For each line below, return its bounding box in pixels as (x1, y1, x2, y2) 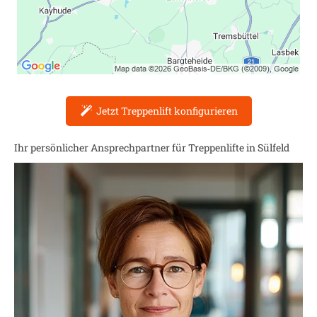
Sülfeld (258, 141, 289, 154)
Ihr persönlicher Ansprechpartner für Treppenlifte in (14, 141, 258, 154)
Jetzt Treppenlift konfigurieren (96, 104, 238, 117)
